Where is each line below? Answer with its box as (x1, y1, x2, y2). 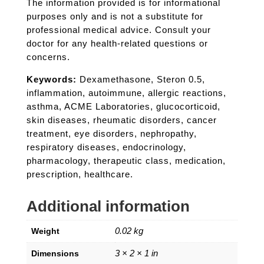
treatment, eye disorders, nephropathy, (26, 128, 197, 139)
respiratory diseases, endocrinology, (26, 142, 186, 153)
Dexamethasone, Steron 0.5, (76, 74, 205, 85)
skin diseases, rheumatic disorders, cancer (26, 115, 217, 126)
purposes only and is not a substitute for (26, 11, 203, 22)
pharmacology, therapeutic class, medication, (26, 156, 226, 166)
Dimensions (31, 249, 79, 259)
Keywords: (26, 74, 77, 85)
